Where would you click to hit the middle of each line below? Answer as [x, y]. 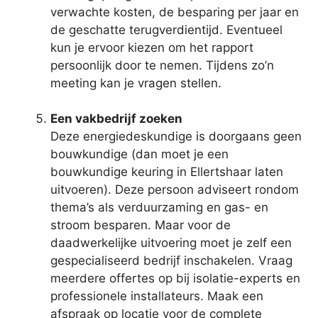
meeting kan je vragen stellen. [136, 83]
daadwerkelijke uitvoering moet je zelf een [171, 243]
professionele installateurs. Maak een [157, 296]
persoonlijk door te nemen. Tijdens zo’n [162, 65]
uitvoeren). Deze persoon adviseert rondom [175, 190]
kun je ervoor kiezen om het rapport [152, 47]
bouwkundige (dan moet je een [139, 154]
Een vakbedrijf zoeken [116, 119]
